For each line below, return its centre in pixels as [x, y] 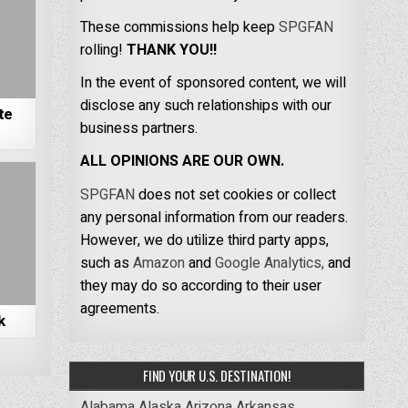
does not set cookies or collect [235, 194]
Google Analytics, [269, 263]
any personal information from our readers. [214, 217]
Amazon [158, 263]
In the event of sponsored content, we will [213, 83]
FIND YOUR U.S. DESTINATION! [217, 375]
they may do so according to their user [200, 286]
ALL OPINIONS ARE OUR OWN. [182, 162]
